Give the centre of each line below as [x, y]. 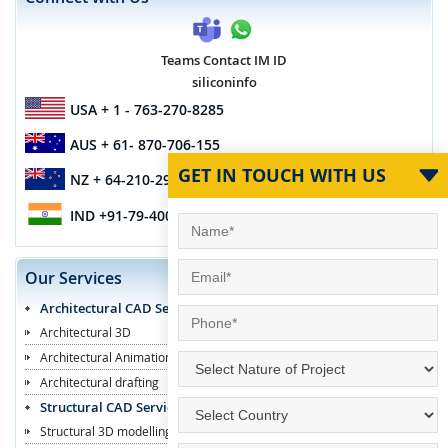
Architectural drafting [99, 381]
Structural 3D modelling [106, 430]
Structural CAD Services [113, 406]
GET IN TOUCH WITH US [282, 175]
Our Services [73, 277]
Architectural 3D [85, 331]
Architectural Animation [106, 356]
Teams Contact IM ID [224, 60]
